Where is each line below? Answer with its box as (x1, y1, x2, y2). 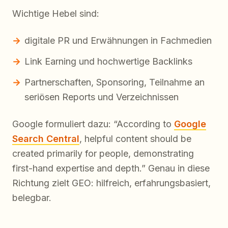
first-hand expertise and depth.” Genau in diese (12, 163, 210, 174)
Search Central (12, 133, 79, 145)
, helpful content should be (79, 133, 191, 145)
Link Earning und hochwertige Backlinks (24, 56, 192, 67)
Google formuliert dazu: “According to (12, 119, 174, 130)
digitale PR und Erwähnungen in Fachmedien (24, 35, 212, 46)
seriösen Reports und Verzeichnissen (24, 92, 179, 103)
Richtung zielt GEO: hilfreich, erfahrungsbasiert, (12, 178, 211, 189)
